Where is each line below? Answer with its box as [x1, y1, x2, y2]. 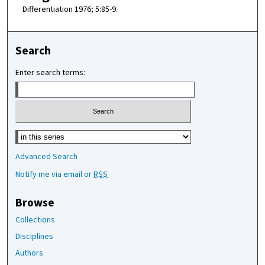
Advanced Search [15, 150, 78, 163]
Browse [15, 194, 55, 211]
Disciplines [15, 230, 54, 243]
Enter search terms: [15, 67, 86, 79]
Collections [15, 214, 56, 226]
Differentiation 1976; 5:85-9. [22, 3, 118, 15]
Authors [15, 247, 44, 259]
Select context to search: [15, 127, 105, 140]
